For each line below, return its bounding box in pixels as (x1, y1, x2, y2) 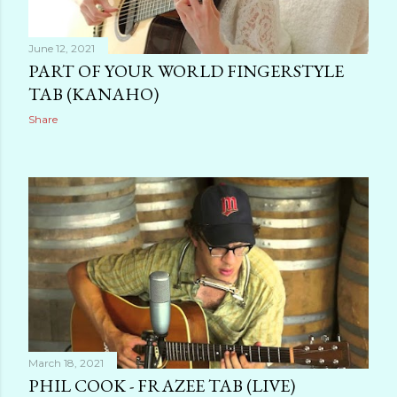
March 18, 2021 (28, 355, 104, 370)
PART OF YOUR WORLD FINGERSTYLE (28, 58, 344, 82)
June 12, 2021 (28, 41, 95, 55)
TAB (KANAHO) (28, 82, 159, 105)
